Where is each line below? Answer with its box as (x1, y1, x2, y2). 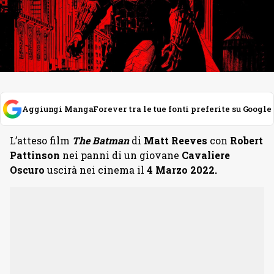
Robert (230, 134, 263, 147)
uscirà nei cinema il (45, 163, 147, 177)
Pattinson (10, 149, 60, 162)
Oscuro (10, 163, 45, 177)
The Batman (70, 134, 131, 147)
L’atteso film (10, 134, 70, 147)
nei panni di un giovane (60, 149, 182, 162)
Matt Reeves (144, 134, 207, 147)
